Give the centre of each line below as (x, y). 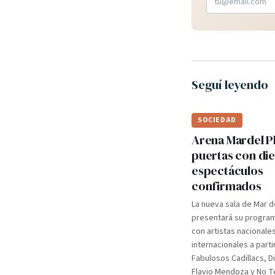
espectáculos (227, 171)
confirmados (227, 186)
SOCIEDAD (217, 120)
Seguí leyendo (230, 85)
